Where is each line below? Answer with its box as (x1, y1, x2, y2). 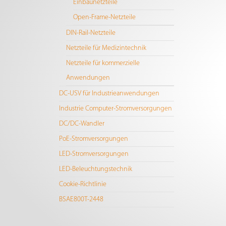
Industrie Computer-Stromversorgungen (59, 105, 173, 112)
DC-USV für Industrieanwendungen (59, 90, 160, 97)
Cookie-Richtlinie (59, 181, 107, 188)
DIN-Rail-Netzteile (66, 29, 116, 37)
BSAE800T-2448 (59, 196, 104, 203)
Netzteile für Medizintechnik (66, 44, 147, 52)
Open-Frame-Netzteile (73, 14, 136, 21)
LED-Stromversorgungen (59, 150, 129, 158)
